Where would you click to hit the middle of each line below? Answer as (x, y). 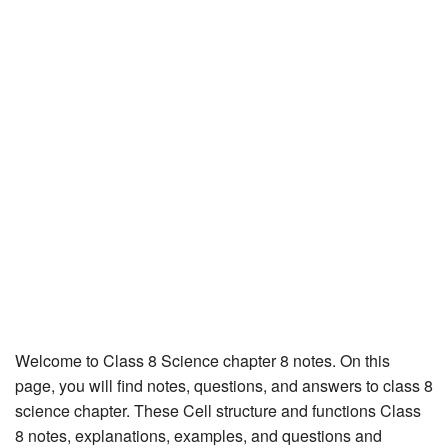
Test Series (48, 257)
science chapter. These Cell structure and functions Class (218, 410)
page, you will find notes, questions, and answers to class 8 (224, 385)
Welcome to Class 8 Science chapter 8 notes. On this (202, 360)
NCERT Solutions (66, 167)
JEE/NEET (47, 32)
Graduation (46, 77)
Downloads (46, 302)
